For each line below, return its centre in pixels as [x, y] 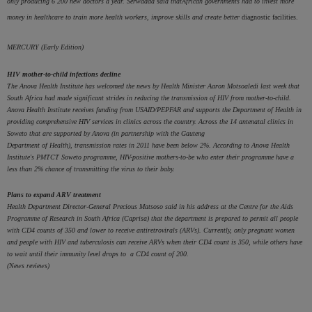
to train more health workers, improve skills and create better [154, 17]
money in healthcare [36, 17]
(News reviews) [28, 265]
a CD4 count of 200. [159, 253]
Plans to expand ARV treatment [54, 194]
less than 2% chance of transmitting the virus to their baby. [91, 169]
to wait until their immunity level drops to [69, 253]
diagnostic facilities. [270, 17]
